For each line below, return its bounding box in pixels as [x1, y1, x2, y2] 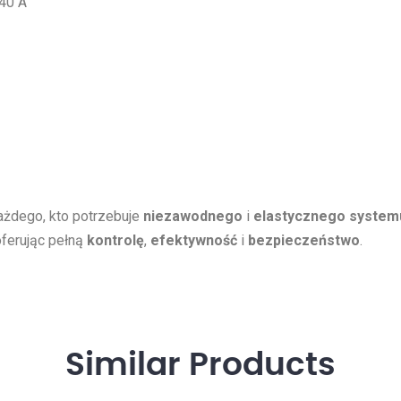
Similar [65, 348, 189, 381]
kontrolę [87, 231, 144, 249]
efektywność [150, 231, 237, 249]
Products [189, 348, 336, 381]
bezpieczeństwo [248, 231, 360, 249]
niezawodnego [143, 207, 243, 225]
